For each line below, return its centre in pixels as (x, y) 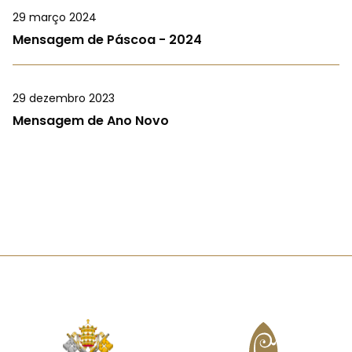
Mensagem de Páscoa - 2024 (107, 40)
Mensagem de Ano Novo (91, 121)
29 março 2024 (55, 18)
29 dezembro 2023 (64, 99)
